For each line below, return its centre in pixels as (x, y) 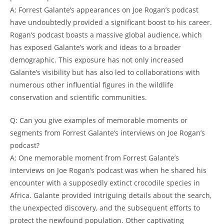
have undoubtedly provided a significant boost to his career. (111, 22)
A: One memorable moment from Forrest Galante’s (94, 158)
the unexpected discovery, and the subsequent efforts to (105, 208)
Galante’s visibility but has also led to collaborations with (105, 72)
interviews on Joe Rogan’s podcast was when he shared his (108, 170)
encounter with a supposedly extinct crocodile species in (105, 183)
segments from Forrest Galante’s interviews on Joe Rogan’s (107, 133)
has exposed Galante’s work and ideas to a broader (95, 47)
